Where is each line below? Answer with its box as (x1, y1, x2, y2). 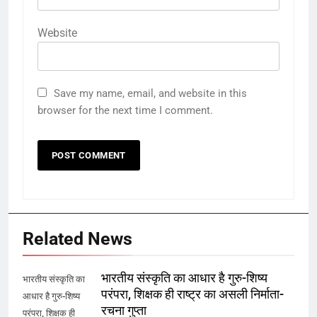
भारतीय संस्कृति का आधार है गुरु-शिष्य (101, 270, 267, 285)
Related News (23, 228, 132, 249)
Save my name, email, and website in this (54, 86, 247, 100)
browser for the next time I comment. (38, 103, 213, 117)
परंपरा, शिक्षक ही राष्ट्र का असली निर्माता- (101, 287, 284, 301)
